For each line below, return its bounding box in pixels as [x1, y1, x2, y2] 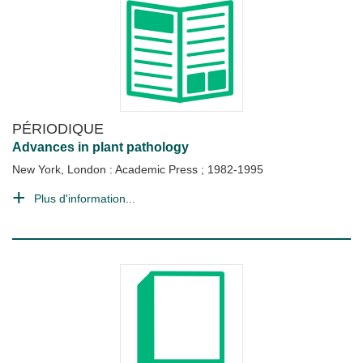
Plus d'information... [34, 192, 135, 205]
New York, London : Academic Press [12, 163, 201, 176]
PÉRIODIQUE [12, 120, 104, 137]
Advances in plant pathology [12, 140, 189, 154]
